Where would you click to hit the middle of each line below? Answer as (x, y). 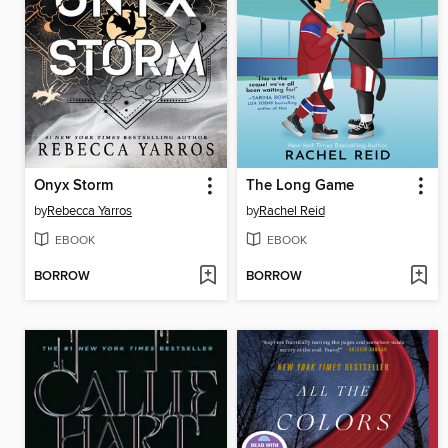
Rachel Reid (291, 210)
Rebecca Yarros (89, 210)
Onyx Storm (73, 185)
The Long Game (299, 185)
